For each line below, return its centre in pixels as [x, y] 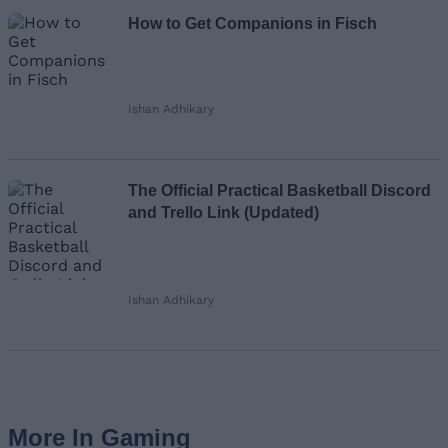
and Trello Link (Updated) [223, 212]
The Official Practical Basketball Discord [279, 190]
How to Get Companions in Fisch [252, 23]
